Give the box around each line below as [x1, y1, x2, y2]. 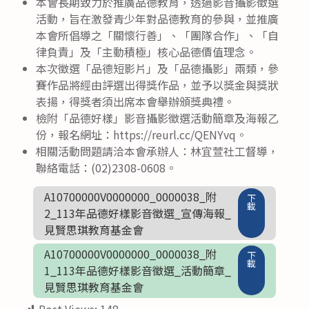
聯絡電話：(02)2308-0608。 [36, 159, 177, 176]
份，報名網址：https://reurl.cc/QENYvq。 [36, 126, 247, 143]
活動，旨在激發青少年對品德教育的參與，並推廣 [36, 10, 279, 27]
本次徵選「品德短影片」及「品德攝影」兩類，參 [36, 59, 279, 77]
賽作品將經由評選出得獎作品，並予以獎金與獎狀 [36, 76, 279, 93]
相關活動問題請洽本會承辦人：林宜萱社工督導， [36, 142, 279, 159]
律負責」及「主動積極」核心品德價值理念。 [36, 43, 257, 60]
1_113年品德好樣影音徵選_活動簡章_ [44, 262, 231, 279]
